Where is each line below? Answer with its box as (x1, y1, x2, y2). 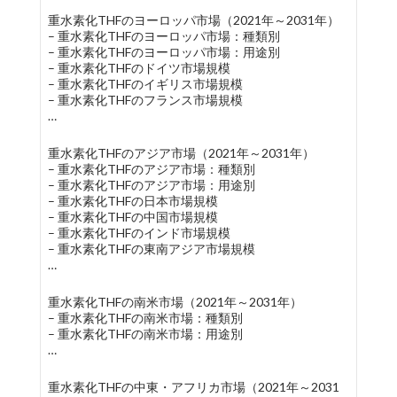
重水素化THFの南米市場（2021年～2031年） (47, 294, 302, 309)
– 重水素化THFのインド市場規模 (47, 225, 230, 240)
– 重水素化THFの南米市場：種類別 (47, 310, 243, 325)
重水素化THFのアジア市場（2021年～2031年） (47, 145, 315, 160)
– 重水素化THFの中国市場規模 (47, 209, 218, 224)
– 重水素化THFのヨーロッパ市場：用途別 (47, 44, 280, 59)
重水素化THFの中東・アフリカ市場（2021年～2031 (47, 379, 339, 394)
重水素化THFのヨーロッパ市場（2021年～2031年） (47, 12, 339, 27)
